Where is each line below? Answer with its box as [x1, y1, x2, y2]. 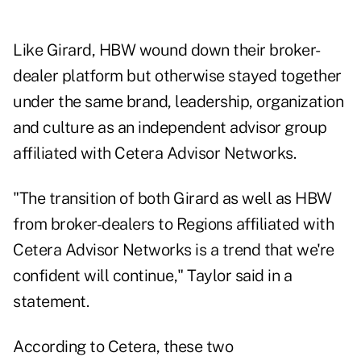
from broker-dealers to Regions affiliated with [13, 214, 334, 234]
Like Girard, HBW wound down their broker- [13, 40, 321, 60]
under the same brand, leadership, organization [13, 92, 343, 112]
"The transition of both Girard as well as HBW [13, 189, 332, 209]
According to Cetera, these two [13, 337, 233, 357]
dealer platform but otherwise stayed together [13, 66, 342, 86]
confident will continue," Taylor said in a [13, 266, 292, 286]
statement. [13, 292, 93, 312]
